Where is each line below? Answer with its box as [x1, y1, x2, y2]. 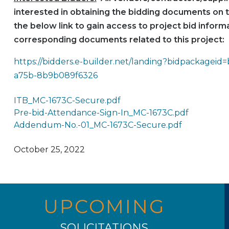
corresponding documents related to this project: [13, 35, 224, 45]
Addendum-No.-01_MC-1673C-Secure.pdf [13, 120, 182, 130]
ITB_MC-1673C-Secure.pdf [13, 96, 121, 106]
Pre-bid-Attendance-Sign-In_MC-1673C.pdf [13, 108, 189, 118]
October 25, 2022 [13, 145, 85, 155]
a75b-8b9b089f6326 [13, 71, 98, 81]
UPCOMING [43, 195, 165, 218]
